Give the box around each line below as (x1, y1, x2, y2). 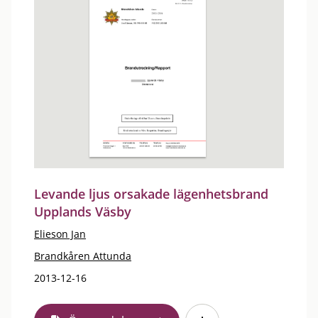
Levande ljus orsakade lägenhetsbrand (34, 185, 268, 202)
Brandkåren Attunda (34, 249, 131, 263)
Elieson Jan (34, 227, 86, 241)
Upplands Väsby (34, 203, 131, 220)
